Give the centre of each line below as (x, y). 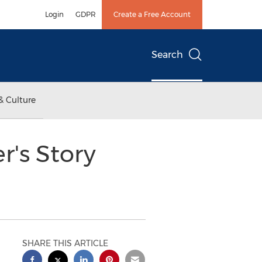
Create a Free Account (152, 14)
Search (167, 55)
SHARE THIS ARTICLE (65, 243)
